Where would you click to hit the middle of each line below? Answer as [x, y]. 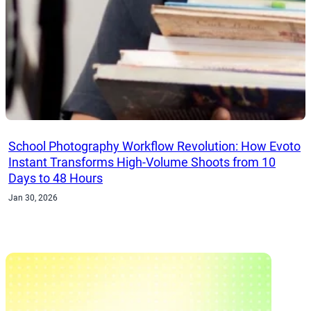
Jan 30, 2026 [33, 198]
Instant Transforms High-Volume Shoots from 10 [142, 162]
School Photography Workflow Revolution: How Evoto [155, 146]
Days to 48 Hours [56, 178]
